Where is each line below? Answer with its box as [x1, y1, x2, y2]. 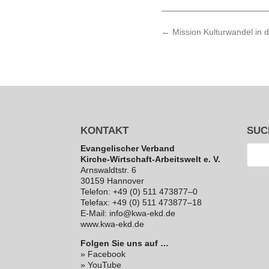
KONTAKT [80, 124, 129, 136]
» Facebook [80, 249, 126, 259]
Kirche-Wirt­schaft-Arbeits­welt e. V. [80, 154, 221, 164]
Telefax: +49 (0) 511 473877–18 [80, 197, 202, 207]
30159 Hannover [80, 175, 145, 186]
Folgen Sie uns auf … [80, 238, 169, 248]
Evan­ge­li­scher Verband [80, 143, 175, 153]
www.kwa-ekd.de [80, 219, 145, 229]
